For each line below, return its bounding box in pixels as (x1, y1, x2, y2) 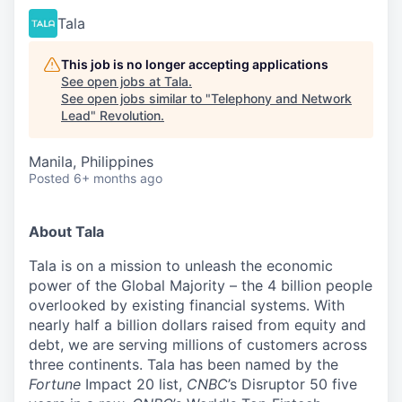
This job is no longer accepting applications (61, 57, 328, 72)
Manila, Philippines (29, 153, 153, 170)
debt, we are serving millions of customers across (29, 336, 367, 354)
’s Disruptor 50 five (228, 375, 357, 393)
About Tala (29, 223, 104, 240)
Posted (29, 170, 70, 186)
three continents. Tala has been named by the (29, 355, 338, 373)
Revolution (100, 108, 161, 123)
